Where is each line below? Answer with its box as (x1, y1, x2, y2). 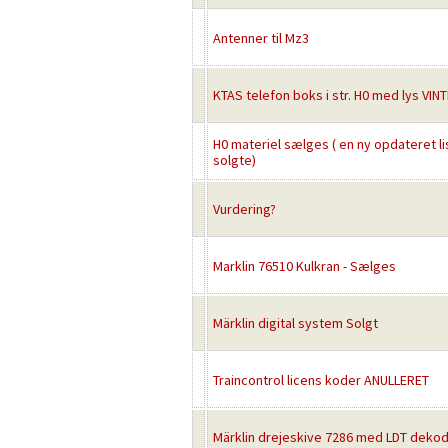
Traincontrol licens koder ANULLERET (213, 371, 429, 389)
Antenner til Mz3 (213, 29, 309, 47)
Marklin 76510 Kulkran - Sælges (213, 257, 396, 275)
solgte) (213, 151, 256, 169)
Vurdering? (213, 200, 276, 218)
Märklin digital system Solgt (213, 314, 378, 332)
